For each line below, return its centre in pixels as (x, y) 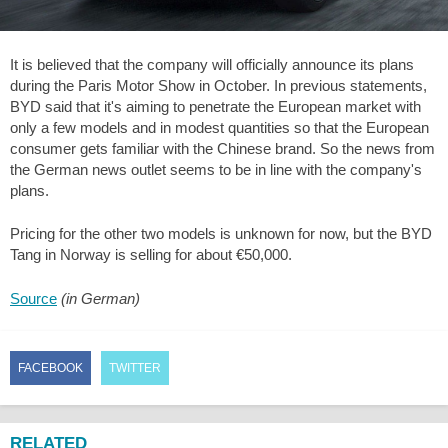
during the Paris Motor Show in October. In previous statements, (218, 85)
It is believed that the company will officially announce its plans (212, 64)
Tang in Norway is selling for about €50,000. (151, 255)
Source (33, 298)
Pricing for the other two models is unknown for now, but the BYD (221, 234)
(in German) (100, 298)
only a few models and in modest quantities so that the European (219, 127)
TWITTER (135, 368)
